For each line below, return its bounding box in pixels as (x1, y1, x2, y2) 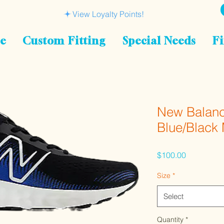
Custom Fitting (22, 34, 106, 47)
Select (163, 191, 183, 201)
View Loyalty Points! (72, 9, 144, 19)
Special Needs (122, 34, 196, 47)
